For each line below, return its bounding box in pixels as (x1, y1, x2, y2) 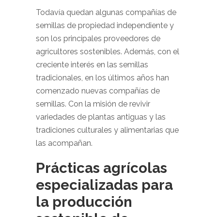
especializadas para (36, 176, 173, 193)
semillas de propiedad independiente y (36, 21, 174, 30)
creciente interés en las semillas (36, 60, 148, 69)
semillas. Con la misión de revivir (36, 99, 150, 108)
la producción (36, 193, 132, 210)
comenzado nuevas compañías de (36, 86, 160, 95)
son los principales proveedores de (36, 34, 160, 43)
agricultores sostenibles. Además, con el (36, 47, 179, 56)
